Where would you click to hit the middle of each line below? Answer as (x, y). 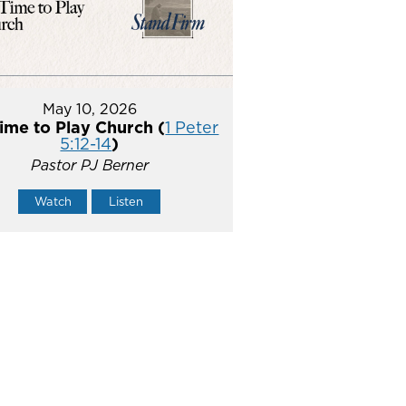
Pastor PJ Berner (89, 165)
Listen (126, 202)
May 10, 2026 (89, 109)
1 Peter (192, 128)
